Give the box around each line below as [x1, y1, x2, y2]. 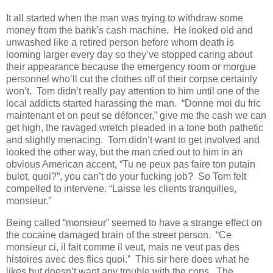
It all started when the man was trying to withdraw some [6, 13, 243, 24]
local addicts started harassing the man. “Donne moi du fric [6, 98, 261, 109]
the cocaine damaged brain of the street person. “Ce [6, 230, 232, 241]
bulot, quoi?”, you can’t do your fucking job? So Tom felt [6, 171, 246, 182]
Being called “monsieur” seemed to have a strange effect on [6, 218, 262, 229]
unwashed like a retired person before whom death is [6, 37, 234, 48]
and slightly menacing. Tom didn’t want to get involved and [6, 135, 260, 146]
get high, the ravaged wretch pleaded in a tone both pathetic [6, 122, 263, 133]
